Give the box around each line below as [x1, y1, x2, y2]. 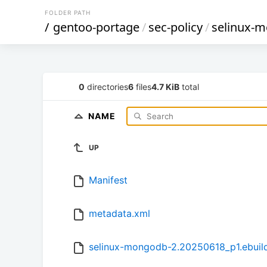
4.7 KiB [151, 81, 179, 92]
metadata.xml [89, 207, 150, 220]
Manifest [89, 174, 128, 187]
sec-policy [148, 19, 203, 35]
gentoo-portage [53, 19, 139, 35]
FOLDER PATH [45, 9, 91, 16]
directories [85, 81, 128, 92]
